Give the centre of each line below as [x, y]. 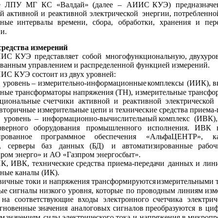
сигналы [24, 190]
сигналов [128, 208]
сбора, [102, 22]
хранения [175, 22]
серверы [21, 145]
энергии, [156, 14]
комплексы [166, 83]
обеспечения [115, 137]
